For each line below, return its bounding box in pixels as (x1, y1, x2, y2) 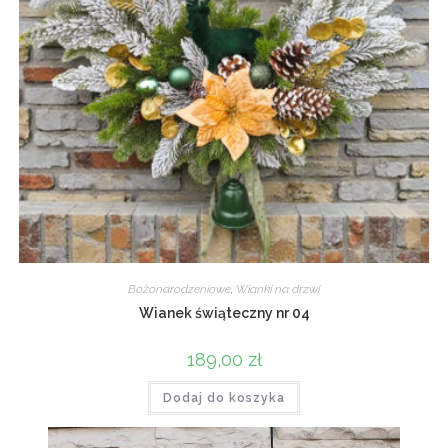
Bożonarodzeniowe (128, 281, 231, 296)
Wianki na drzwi (236, 281, 320, 296)
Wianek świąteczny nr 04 (138, 304, 310, 321)
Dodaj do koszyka (163, 390, 285, 405)
